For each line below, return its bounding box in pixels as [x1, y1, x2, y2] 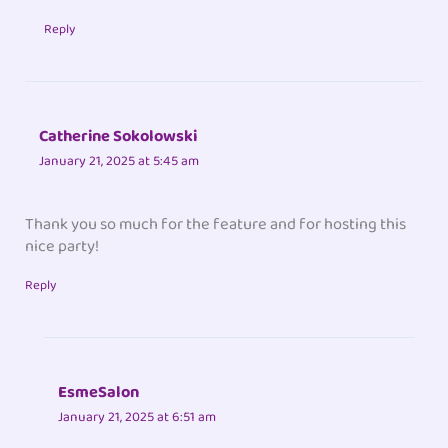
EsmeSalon [58, 378, 140, 406]
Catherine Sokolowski [39, 123, 198, 151]
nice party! [25, 232, 100, 260]
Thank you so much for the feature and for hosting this [25, 210, 407, 238]
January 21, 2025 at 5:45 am [39, 150, 200, 173]
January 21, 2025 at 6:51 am [58, 405, 217, 428]
